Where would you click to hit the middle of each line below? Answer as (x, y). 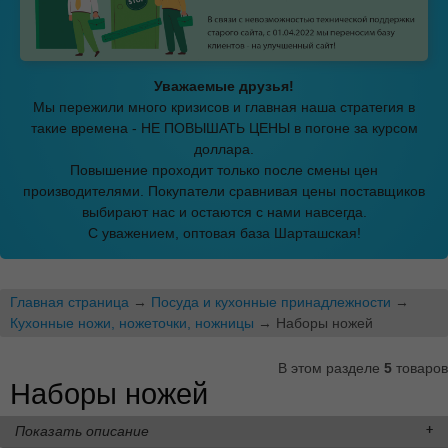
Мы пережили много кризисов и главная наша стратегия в (224, 106)
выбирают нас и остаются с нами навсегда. (224, 211)
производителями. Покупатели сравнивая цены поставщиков (224, 190)
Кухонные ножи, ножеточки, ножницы (132, 322)
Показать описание (82, 430)
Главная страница (69, 301)
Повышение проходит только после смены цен (224, 169)
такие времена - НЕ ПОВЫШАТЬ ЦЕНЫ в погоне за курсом (224, 127)
